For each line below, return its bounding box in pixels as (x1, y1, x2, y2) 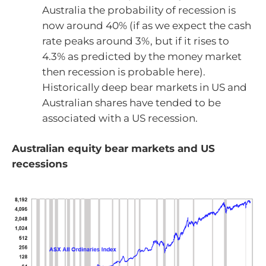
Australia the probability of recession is (42, 4, 236, 16)
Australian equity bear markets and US (12, 142, 215, 155)
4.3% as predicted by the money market (42, 50, 242, 62)
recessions (12, 158, 68, 170)
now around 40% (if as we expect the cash (42, 19, 251, 31)
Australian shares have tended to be (42, 96, 221, 109)
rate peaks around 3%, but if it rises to (42, 34, 229, 47)
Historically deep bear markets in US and (42, 81, 247, 93)
